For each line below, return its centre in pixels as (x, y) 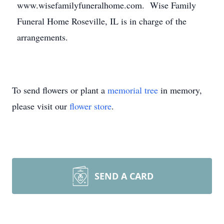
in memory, (180, 90)
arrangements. (42, 37)
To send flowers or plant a (60, 90)
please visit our (41, 106)
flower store (90, 106)
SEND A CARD (124, 176)
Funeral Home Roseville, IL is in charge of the (102, 21)
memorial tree (133, 90)
